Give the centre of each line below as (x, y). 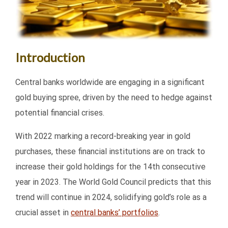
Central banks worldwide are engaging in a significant (110, 82)
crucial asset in (43, 213)
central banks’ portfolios (115, 213)
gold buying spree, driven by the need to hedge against (114, 98)
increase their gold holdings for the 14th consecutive (110, 167)
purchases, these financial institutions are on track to (110, 152)
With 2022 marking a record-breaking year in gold (103, 136)
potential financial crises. (60, 113)
